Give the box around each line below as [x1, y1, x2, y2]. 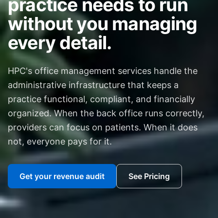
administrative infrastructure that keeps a [8, 80, 179, 91]
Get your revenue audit [19, 171, 105, 182]
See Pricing [128, 171, 170, 182]
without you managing [8, 13, 198, 35]
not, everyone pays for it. [8, 136, 112, 147]
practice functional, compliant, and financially [8, 94, 195, 105]
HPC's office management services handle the [8, 66, 198, 76]
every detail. [8, 32, 112, 54]
